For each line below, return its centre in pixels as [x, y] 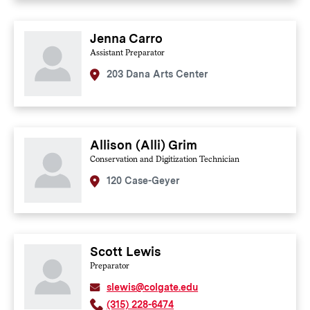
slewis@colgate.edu [153, 288]
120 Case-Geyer [144, 181]
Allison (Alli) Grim [144, 145]
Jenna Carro [127, 39]
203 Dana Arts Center [158, 74]
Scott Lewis [126, 252]
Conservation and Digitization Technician [165, 159]
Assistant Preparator [128, 53]
